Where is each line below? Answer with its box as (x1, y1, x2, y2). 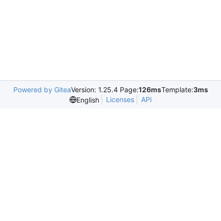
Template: (161, 85, 193, 94)
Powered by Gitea (13, 85, 71, 94)
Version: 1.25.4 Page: (71, 85, 139, 94)
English (76, 95, 99, 104)
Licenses (106, 95, 134, 104)
